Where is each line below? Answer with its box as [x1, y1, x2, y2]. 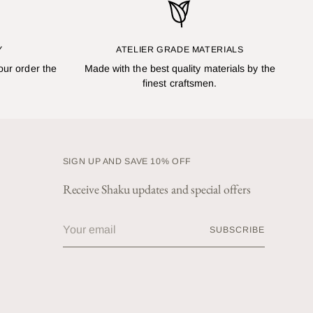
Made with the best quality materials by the [84, 63, 275, 75]
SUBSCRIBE [210, 225, 265, 235]
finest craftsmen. [143, 78, 217, 89]
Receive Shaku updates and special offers [62, 181, 251, 198]
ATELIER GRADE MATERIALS [116, 45, 244, 55]
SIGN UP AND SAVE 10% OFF [62, 156, 191, 167]
